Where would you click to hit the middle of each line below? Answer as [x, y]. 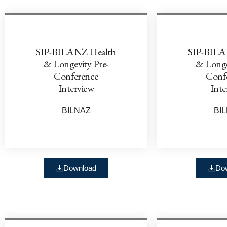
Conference [76, 76]
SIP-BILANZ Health [76, 51]
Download [80, 168]
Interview [76, 88]
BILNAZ [76, 110]
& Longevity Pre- [76, 64]
